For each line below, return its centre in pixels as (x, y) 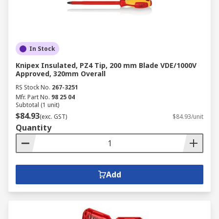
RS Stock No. (33, 87)
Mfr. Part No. (33, 97)
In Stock (42, 49)
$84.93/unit (188, 117)
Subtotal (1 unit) (37, 105)
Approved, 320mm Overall (61, 74)
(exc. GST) (53, 117)
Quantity (33, 128)
